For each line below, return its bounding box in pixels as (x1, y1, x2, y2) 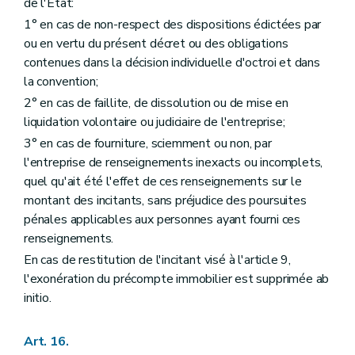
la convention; (24, 72, 98, 90)
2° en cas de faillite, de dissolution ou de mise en (24, 94, 288, 112)
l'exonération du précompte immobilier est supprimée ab (24, 270, 330, 288)
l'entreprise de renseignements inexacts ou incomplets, (24, 154, 323, 172)
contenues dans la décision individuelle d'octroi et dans (24, 53, 320, 71)
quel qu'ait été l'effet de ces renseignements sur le (24, 173, 302, 191)
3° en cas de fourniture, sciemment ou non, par (24, 135, 272, 153)
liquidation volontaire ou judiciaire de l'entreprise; (24, 113, 285, 131)
